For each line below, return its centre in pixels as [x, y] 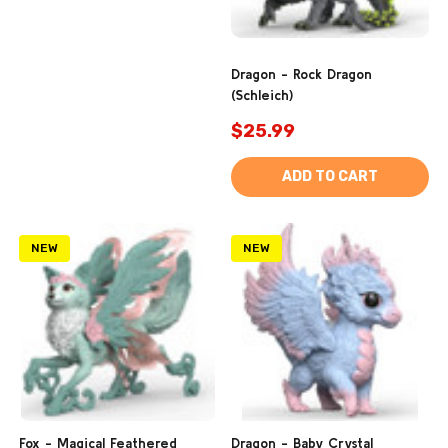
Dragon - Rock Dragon [301, 73]
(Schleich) [262, 94]
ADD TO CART [330, 176]
